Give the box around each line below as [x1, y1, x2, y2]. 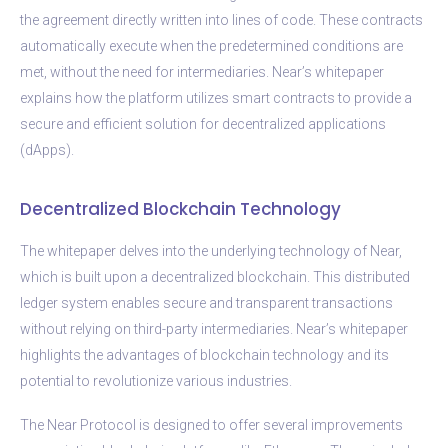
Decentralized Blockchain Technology [20, 196, 341, 221]
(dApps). [20, 141, 74, 158]
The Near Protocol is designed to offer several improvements [20, 416, 403, 433]
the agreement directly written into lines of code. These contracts [20, 11, 423, 28]
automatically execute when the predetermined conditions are [20, 37, 403, 54]
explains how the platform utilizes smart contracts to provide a [20, 89, 412, 106]
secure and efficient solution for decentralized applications [20, 115, 386, 132]
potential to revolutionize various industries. [20, 372, 292, 389]
